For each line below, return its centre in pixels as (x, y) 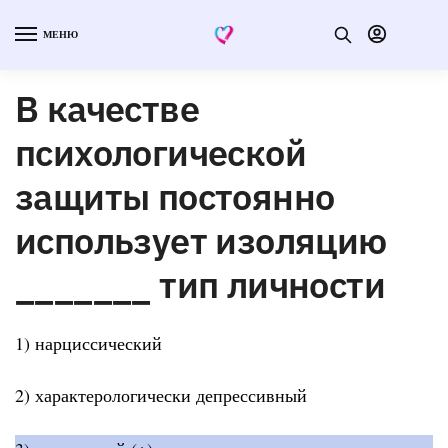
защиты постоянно (175, 196)
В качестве (107, 108)
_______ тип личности (200, 284)
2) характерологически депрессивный (161, 395)
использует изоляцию (201, 240)
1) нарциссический (88, 342)
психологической (160, 152)
